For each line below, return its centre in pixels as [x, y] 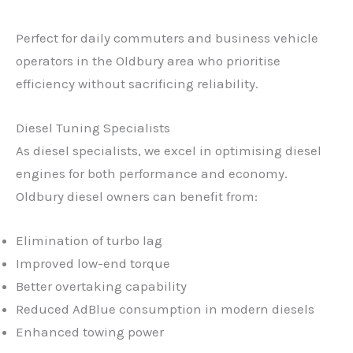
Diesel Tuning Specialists [93, 128]
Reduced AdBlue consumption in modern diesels [165, 309]
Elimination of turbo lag [89, 241]
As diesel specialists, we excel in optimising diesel [169, 150]
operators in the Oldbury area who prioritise [148, 60]
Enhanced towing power [90, 332]
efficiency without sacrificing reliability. [137, 83]
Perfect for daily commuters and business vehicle [167, 37]
